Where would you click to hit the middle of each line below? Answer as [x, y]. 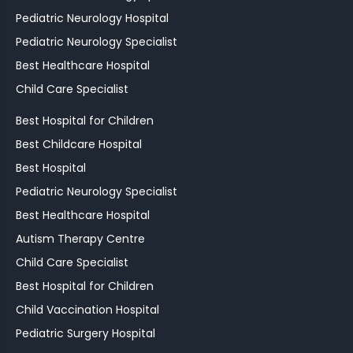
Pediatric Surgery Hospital [85, 333]
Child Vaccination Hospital [87, 309]
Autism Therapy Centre [80, 238]
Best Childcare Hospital [79, 144]
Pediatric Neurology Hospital [92, 18]
